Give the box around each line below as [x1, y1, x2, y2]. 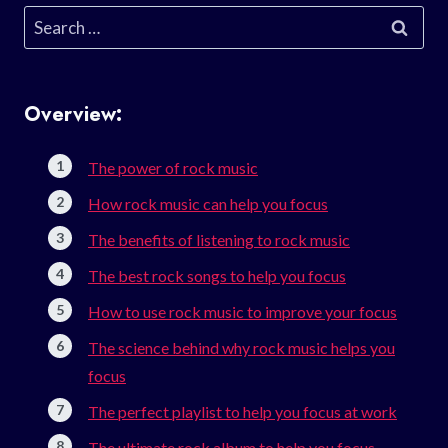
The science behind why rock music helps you [88, 337, 395, 357]
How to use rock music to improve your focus [88, 301, 397, 321]
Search [23, 8, 74, 30]
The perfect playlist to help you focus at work [88, 401, 397, 421]
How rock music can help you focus [88, 193, 328, 213]
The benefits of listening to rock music [88, 229, 350, 249]
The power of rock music [88, 157, 258, 177]
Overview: [24, 99, 122, 129]
